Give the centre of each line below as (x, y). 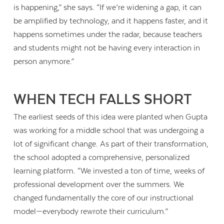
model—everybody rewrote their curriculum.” (91, 211)
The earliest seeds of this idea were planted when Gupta (111, 117)
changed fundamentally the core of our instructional (104, 198)
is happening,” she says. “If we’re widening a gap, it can (108, 7)
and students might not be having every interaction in (107, 48)
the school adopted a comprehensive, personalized (102, 157)
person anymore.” (44, 61)
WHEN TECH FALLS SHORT (103, 99)
